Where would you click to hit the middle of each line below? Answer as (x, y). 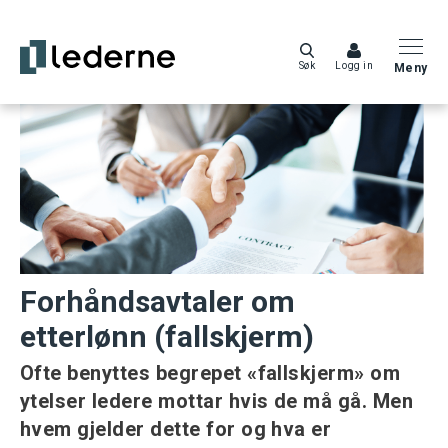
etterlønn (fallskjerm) (167, 336)
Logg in (354, 66)
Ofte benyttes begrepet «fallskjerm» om (210, 373)
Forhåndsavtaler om (157, 301)
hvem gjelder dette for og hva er (176, 429)
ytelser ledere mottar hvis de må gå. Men (217, 401)
